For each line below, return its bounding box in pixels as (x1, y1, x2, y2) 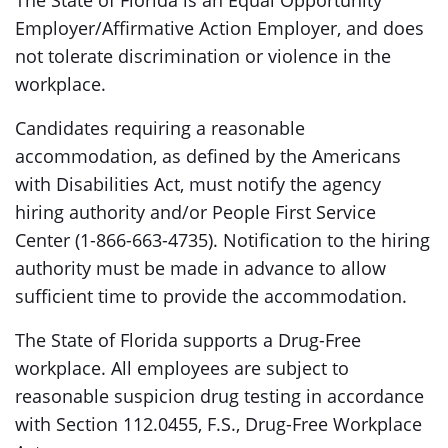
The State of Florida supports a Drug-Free (15, 328, 361, 352)
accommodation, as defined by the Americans (15, 144, 401, 168)
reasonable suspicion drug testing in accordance (15, 384, 424, 408)
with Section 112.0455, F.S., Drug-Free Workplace (15, 412, 422, 436)
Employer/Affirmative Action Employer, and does (15, 16, 424, 40)
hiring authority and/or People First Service (15, 200, 376, 224)
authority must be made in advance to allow (15, 256, 386, 280)
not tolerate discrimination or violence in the (15, 44, 391, 68)
